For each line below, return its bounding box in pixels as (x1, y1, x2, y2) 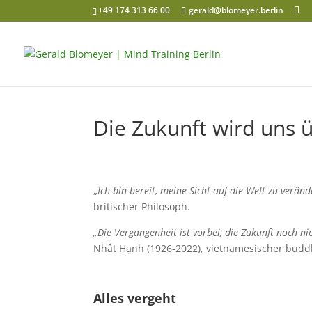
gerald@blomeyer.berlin (189, 4, 283, 16)
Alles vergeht (93, 290, 177, 306)
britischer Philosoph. (93, 200, 191, 213)
